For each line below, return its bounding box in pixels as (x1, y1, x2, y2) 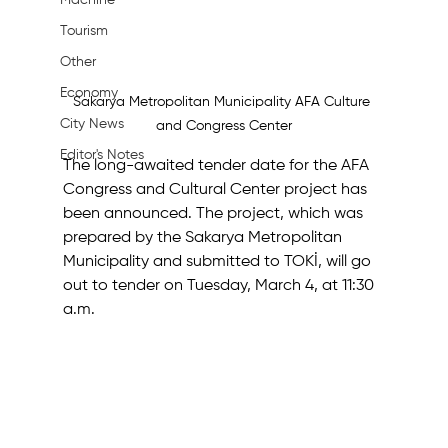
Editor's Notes (59, 148, 144, 162)
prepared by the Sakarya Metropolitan (62, 230, 346, 247)
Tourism (59, 24, 108, 38)
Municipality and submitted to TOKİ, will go (62, 254, 375, 271)
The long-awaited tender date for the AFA (62, 158, 373, 175)
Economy (59, 86, 118, 100)
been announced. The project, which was (62, 206, 367, 223)
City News (59, 117, 124, 131)
